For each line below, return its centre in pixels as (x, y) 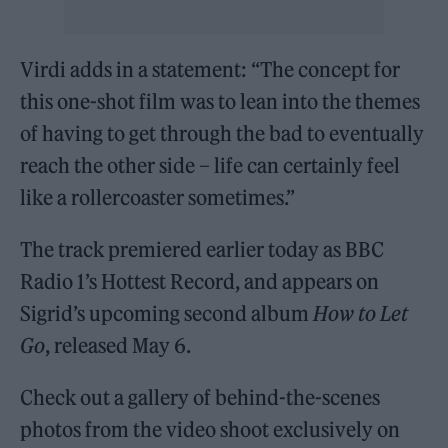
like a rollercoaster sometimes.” (158, 197)
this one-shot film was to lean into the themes (220, 101)
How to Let (361, 313)
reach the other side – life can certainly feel (210, 165)
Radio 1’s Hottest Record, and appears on (200, 281)
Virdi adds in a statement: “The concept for (210, 69)
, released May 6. (118, 345)
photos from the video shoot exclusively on (210, 429)
